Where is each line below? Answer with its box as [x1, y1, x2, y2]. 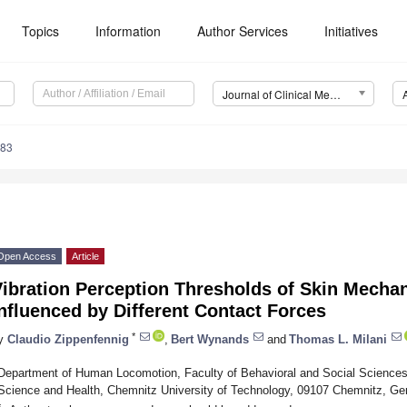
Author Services [197, 22, 289, 40]
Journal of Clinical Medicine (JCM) [329, 86, 341, 103]
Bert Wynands [171, 332, 249, 346]
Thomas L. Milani [289, 332, 387, 346]
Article [72, 251, 99, 263]
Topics [22, 22, 60, 40]
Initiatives [324, 22, 379, 40]
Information [95, 22, 162, 40]
